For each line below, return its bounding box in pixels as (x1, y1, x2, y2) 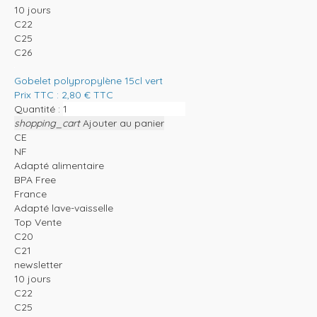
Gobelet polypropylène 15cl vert (14, 74, 163, 88)
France (14, 188, 47, 201)
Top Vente (14, 216, 62, 229)
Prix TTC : (14, 88, 62, 102)
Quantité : (14, 103, 60, 116)
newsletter (14, 258, 62, 272)
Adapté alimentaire (14, 159, 104, 173)
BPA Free (14, 173, 56, 187)
